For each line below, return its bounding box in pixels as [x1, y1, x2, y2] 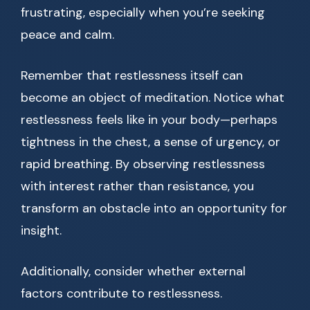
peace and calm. [21, 26, 114, 44]
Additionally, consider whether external [21, 263, 246, 280]
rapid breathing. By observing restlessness [21, 156, 265, 173]
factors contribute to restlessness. [21, 285, 222, 302]
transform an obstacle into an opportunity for [21, 200, 287, 217]
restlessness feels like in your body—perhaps [21, 111, 277, 129]
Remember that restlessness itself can [21, 67, 243, 84]
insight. [21, 222, 62, 239]
